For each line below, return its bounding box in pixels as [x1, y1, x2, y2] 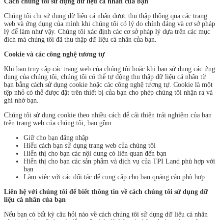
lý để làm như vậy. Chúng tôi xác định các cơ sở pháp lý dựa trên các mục [4, 27, 210, 35]
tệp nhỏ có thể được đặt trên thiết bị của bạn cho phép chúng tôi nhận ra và [4, 88, 213, 96]
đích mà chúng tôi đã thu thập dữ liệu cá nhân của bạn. [4, 35, 157, 43]
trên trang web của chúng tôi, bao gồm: [4, 119, 113, 127]
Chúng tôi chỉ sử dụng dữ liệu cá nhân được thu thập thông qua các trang [4, 12, 207, 20]
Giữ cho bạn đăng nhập [24, 134, 88, 141]
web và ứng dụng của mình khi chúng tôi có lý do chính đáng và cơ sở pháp [4, 20, 215, 27]
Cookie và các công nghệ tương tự [4, 50, 105, 58]
